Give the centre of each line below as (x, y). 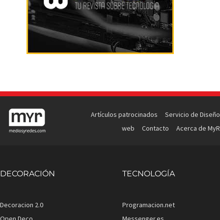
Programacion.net (149, 205)
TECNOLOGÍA (149, 174)
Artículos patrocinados (124, 114)
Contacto (155, 128)
